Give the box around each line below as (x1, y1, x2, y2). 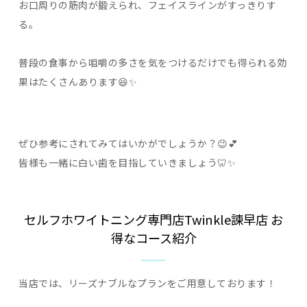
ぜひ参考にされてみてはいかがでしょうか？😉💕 (19, 136, 238, 150)
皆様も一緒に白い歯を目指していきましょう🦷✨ (19, 155, 236, 169)
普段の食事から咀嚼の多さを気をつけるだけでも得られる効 (19, 56, 287, 70)
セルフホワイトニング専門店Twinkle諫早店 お (24, 210, 283, 228)
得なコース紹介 (110, 228, 197, 247)
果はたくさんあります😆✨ (19, 75, 138, 89)
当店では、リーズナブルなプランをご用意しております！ (19, 276, 277, 291)
